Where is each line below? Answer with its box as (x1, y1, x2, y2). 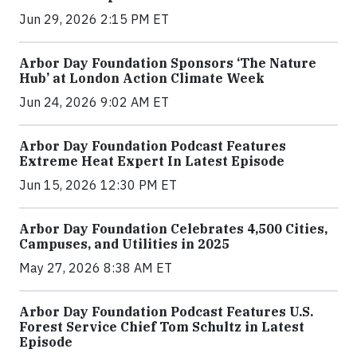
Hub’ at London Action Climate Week (19, 70, 265, 86)
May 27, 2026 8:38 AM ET (19, 260, 172, 276)
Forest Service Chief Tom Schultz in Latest (19, 319, 304, 335)
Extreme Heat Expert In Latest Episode (19, 153, 284, 169)
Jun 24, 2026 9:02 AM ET (19, 94, 169, 110)
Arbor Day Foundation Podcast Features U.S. (19, 304, 313, 320)
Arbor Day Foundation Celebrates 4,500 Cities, (19, 221, 328, 237)
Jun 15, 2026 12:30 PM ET (19, 177, 177, 193)
